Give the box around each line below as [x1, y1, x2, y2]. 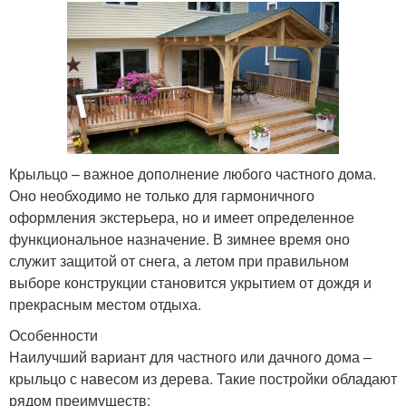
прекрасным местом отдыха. [9, 293, 201, 314]
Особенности [9, 324, 98, 345]
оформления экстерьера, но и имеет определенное [9, 206, 354, 227]
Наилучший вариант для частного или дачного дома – [9, 345, 372, 367]
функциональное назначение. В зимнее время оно [9, 227, 350, 249]
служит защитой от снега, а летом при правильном [9, 249, 349, 271]
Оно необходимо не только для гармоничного [9, 184, 314, 206]
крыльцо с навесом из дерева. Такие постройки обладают [9, 367, 397, 389]
